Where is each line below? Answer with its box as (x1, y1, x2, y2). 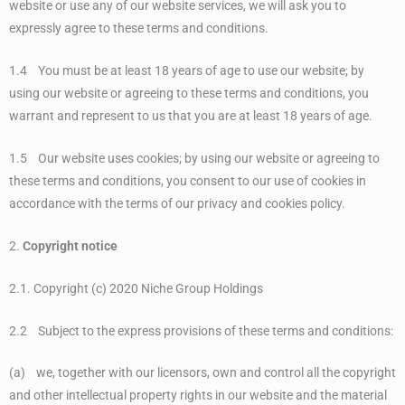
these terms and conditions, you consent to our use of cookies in (9, 173, 366, 188)
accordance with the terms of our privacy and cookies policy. (9, 195, 345, 211)
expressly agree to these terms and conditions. (9, 21, 268, 36)
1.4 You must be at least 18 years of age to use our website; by (9, 63, 364, 79)
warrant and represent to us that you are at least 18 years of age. (9, 108, 372, 124)
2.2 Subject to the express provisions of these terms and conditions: (9, 323, 393, 338)
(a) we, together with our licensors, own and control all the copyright (9, 365, 396, 381)
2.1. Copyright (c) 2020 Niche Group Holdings (9, 280, 266, 296)
